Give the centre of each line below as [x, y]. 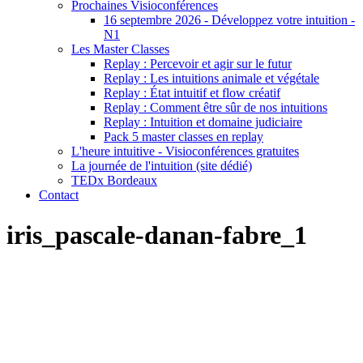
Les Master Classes [120, 49]
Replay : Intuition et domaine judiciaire [203, 122]
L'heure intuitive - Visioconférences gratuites [185, 152]
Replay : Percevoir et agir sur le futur [198, 64]
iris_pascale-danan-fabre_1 [157, 235]
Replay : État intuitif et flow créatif [192, 93]
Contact [59, 195]
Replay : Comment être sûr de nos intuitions [216, 108]
